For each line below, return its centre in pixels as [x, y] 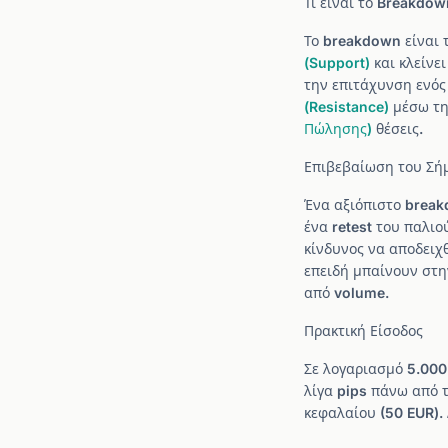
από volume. [346, 292]
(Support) [337, 62]
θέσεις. [397, 128]
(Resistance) [346, 106]
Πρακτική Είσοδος [363, 330]
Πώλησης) [338, 128]
